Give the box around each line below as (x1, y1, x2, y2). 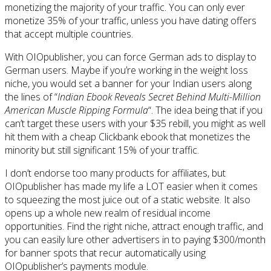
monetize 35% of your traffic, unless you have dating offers (5, 13, 256, 27)
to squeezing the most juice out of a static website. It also (5, 192, 250, 206)
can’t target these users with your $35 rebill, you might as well (5, 116, 266, 130)
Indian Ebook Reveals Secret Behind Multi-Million (57, 90, 261, 103)
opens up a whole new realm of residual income (5, 206, 211, 220)
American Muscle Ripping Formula (5, 103, 148, 117)
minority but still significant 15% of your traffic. (5, 143, 199, 157)
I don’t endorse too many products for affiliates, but (5, 166, 226, 180)
